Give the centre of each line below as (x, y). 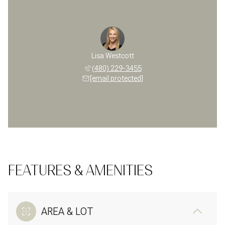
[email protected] (117, 78)
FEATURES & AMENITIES (80, 170)
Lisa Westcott (113, 55)
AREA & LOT (67, 211)
